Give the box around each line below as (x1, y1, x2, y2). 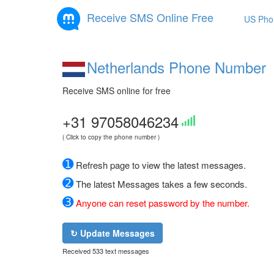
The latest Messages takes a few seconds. (73, 177, 247, 191)
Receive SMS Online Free (87, 9, 213, 25)
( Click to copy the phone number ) (62, 133, 160, 142)
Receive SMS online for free (62, 84, 171, 97)
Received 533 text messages (62, 246, 149, 256)
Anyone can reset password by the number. (73, 196, 250, 210)
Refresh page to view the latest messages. (73, 158, 246, 172)
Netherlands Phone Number (87, 56, 267, 78)
